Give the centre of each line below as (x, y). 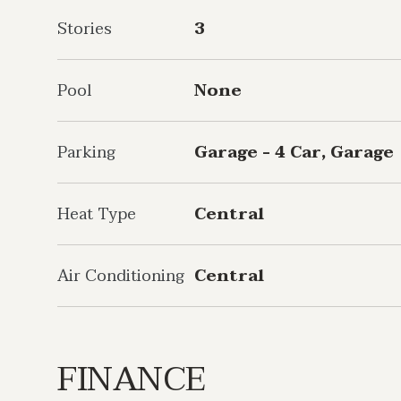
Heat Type (97, 214)
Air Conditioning (121, 276)
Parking (86, 153)
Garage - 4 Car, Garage (294, 153)
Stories (85, 29)
